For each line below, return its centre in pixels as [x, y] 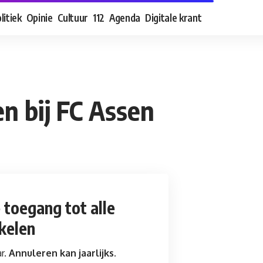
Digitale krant [173, 17]
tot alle [88, 208]
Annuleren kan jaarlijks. [63, 253]
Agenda [125, 17]
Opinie [39, 17]
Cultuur [73, 17]
